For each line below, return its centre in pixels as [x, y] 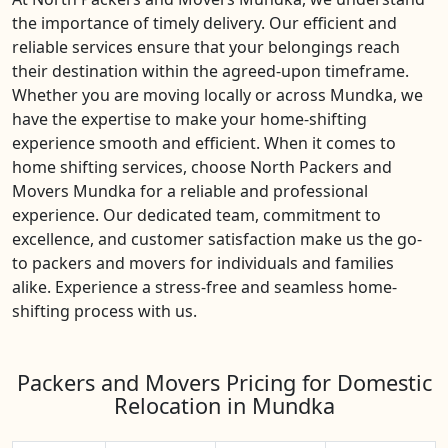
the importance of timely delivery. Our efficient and [204, 23]
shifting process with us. [104, 311]
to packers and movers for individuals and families [203, 263]
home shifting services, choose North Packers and [202, 167]
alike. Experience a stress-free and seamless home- [204, 287]
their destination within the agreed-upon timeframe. [210, 71]
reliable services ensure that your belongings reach [206, 47]
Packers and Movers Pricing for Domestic [224, 382]
